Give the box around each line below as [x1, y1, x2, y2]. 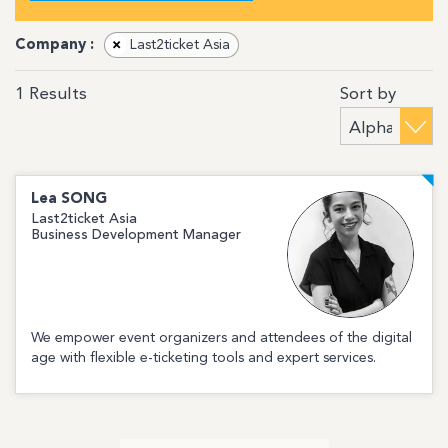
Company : [15, 37, 94, 53]
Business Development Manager [31, 228, 241, 242]
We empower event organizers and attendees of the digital [31, 331, 412, 346]
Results [24, 86, 87, 104]
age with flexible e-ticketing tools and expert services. [31, 351, 376, 366]
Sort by [339, 86, 396, 103]
